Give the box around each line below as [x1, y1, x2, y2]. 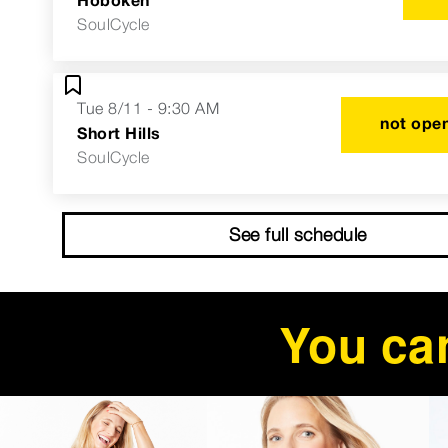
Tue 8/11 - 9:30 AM [77, 98, 219, 118]
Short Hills [77, 122, 161, 143]
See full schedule [229, 223, 367, 245]
